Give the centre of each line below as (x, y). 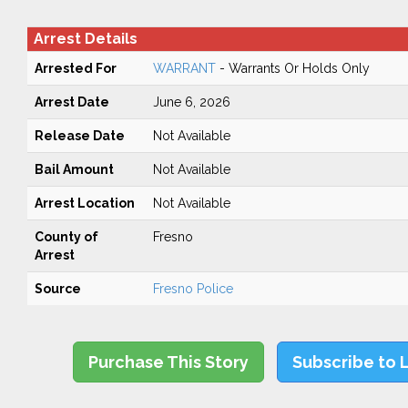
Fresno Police (193, 289)
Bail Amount (74, 169)
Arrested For (75, 68)
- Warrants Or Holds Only (292, 68)
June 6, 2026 (191, 102)
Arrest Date (71, 102)
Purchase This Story (169, 362)
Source (57, 289)
